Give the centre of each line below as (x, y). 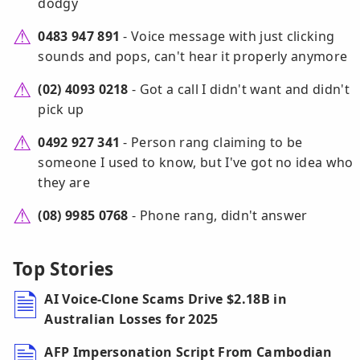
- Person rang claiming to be (211, 143)
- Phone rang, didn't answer (218, 216)
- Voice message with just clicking (227, 37)
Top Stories (63, 269)
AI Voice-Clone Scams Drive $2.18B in (166, 299)
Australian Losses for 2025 (131, 319)
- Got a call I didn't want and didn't (239, 90)
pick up (61, 110)
